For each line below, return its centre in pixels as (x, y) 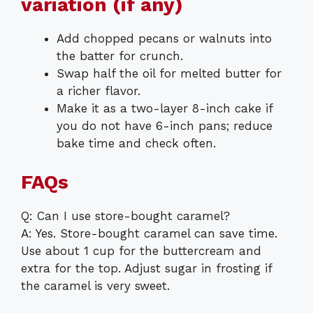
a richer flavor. (99, 91)
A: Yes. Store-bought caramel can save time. (149, 233)
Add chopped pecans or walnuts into (164, 39)
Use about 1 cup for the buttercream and (141, 250)
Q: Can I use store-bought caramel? (125, 216)
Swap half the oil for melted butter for (169, 74)
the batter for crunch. (120, 56)
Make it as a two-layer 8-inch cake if (165, 109)
